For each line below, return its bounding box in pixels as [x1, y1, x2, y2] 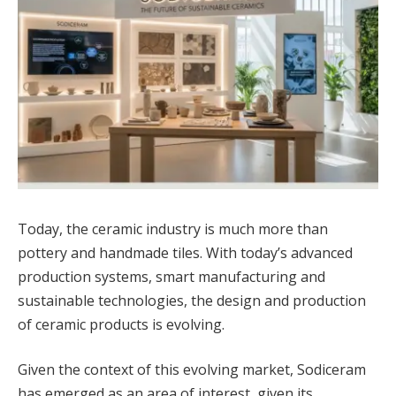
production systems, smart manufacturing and [18, 266, 325, 286]
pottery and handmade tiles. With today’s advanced [18, 242, 353, 263]
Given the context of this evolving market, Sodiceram [18, 360, 366, 380]
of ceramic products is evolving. [18, 314, 225, 334]
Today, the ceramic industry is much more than [18, 218, 328, 239]
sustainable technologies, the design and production [18, 290, 366, 310]
